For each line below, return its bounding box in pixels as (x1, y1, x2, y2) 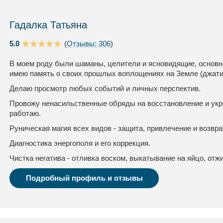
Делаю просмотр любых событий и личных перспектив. (9, 84, 201, 93)
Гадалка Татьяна (9, 19, 87, 30)
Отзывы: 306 (67, 39, 111, 48)
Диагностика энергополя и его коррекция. (9, 139, 150, 147)
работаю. (9, 109, 41, 117)
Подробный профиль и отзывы (25, 174, 143, 182)
